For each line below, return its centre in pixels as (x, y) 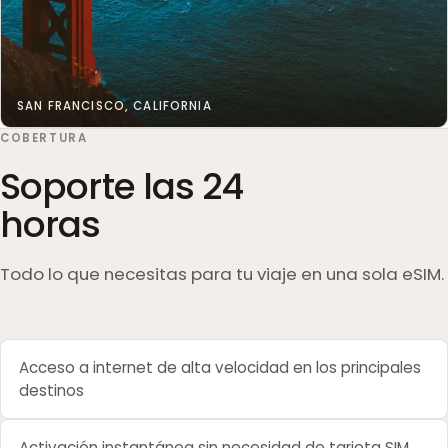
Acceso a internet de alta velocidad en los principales (219, 367)
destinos (51, 390)
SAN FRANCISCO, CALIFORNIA (114, 105)
